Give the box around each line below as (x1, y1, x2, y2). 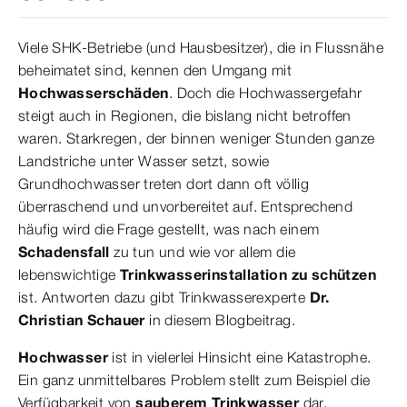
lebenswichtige (18, 265, 121, 283)
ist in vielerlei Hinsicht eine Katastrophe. (112, 348, 372, 366)
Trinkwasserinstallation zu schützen (120, 265, 377, 283)
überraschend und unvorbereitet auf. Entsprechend (18, 197, 353, 215)
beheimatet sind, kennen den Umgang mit (18, 61, 293, 79)
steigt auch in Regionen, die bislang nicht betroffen (18, 106, 352, 124)
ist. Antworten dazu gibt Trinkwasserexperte (18, 288, 310, 306)
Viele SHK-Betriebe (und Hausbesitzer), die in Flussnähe (18, 38, 383, 56)
